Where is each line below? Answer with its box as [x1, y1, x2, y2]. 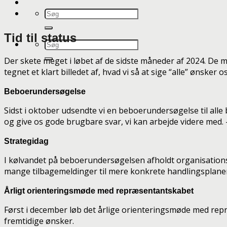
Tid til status [4, 30, 77, 45]
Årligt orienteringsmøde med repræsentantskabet [4, 186, 194, 195]
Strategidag [4, 136, 51, 145]
